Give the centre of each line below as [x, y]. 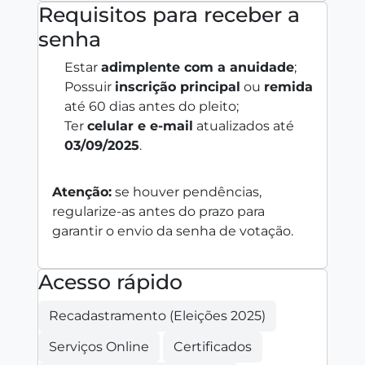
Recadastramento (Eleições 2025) [157, 315]
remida [288, 86]
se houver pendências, [187, 191]
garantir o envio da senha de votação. [173, 231]
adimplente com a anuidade [198, 67]
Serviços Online [99, 346]
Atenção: [82, 191]
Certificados [213, 346]
